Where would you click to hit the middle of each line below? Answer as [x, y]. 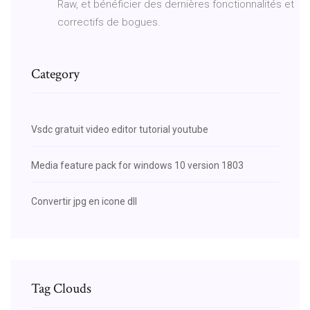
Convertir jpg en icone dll [84, 201]
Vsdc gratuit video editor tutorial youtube [120, 129]
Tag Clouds [61, 288]
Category [55, 74]
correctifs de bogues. [109, 22]
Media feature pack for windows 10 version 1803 [137, 165]
